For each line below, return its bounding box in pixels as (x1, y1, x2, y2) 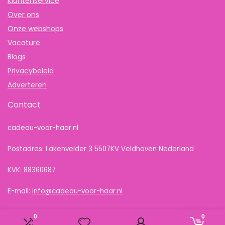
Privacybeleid (8, 65, 54, 76)
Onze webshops (8, 23, 63, 34)
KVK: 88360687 (8, 165, 56, 175)
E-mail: (8, 186, 32, 196)
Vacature (8, 37, 40, 48)
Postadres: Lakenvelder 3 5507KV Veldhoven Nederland (8, 144, 194, 154)
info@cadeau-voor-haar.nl (32, 186, 123, 196)
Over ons (8, 9, 39, 20)
